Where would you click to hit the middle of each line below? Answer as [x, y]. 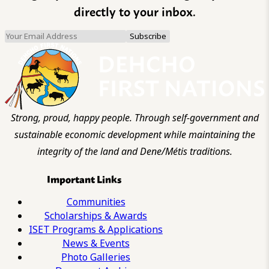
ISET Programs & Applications [96, 229]
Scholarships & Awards [96, 216]
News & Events [96, 243]
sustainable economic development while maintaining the [134, 134]
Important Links [84, 178]
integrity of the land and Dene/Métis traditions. [134, 151]
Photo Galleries [96, 257]
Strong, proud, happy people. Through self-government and [134, 118]
